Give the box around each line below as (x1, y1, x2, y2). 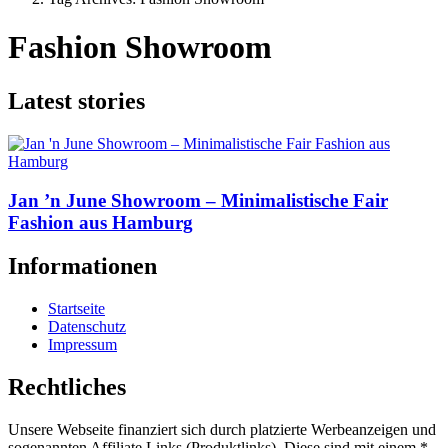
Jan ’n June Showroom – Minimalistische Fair (8, 189, 388, 211)
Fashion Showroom (8, 29, 272, 66)
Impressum (48, 336, 117, 354)
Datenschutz (48, 318, 126, 336)
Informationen (8, 253, 157, 280)
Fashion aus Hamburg (8, 211, 193, 233)
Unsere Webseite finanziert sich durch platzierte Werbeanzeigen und (8, 421, 436, 439)
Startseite (48, 300, 105, 318)
